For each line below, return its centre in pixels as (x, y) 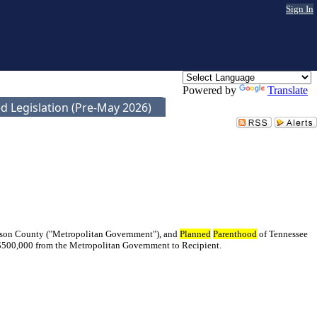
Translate (288, 90)
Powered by (211, 90)
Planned (195, 234)
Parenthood (235, 234)
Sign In (300, 9)
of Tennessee (282, 234)
